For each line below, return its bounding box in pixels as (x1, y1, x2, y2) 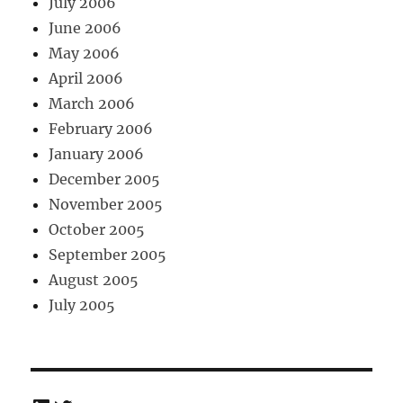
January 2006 (49, 145, 145, 164)
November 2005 (49, 195, 164, 214)
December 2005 (49, 170, 161, 189)
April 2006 (49, 69, 124, 88)
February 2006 (49, 120, 154, 139)
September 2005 (49, 246, 167, 264)
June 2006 (49, 19, 122, 38)
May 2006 (49, 44, 121, 63)
